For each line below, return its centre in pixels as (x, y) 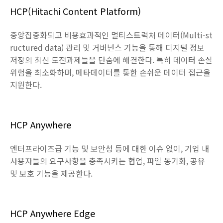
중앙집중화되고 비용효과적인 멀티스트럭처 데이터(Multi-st (111, 35)
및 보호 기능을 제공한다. (51, 173)
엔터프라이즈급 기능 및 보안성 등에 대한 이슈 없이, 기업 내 (110, 149)
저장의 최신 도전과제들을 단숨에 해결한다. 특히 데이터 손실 (111, 60)
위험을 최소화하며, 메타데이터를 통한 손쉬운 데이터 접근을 (110, 72)
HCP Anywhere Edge (53, 213)
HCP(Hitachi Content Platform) (75, 11)
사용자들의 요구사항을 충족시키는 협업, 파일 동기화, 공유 (108, 161)
